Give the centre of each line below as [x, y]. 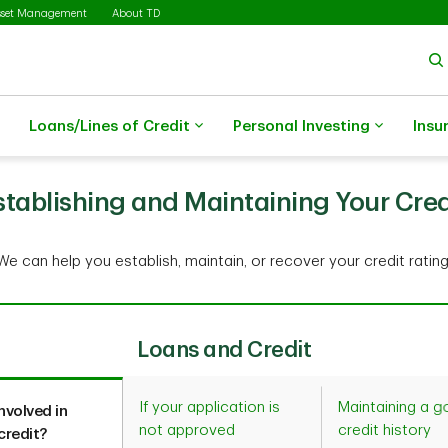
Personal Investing [301, 126]
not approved [187, 430]
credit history [385, 430]
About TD [136, 13]
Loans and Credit [224, 350]
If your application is [210, 407]
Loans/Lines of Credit [109, 126]
